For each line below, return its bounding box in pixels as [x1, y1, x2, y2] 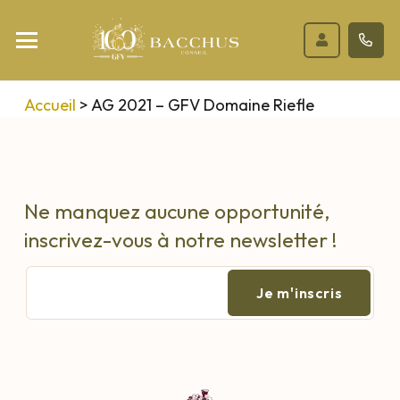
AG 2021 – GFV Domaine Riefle [91, 94, 314, 115]
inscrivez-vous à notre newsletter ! [24, 226, 337, 253]
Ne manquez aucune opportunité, [24, 197, 329, 224]
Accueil [24, 94, 76, 115]
